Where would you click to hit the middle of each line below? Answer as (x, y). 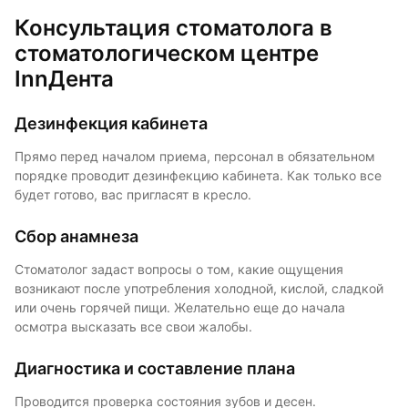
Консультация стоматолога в (173, 27)
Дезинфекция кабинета (111, 123)
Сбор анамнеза (76, 236)
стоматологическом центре (167, 53)
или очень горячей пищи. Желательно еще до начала (180, 307)
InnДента (64, 78)
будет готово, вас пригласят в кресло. (133, 194)
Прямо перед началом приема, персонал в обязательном (195, 156)
